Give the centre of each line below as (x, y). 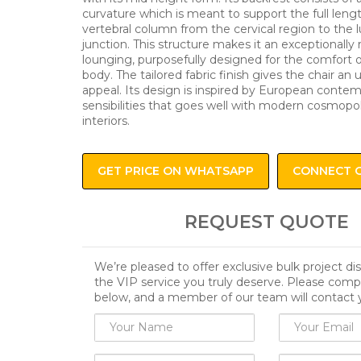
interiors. (106, 120)
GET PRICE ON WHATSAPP (176, 170)
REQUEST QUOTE (266, 222)
